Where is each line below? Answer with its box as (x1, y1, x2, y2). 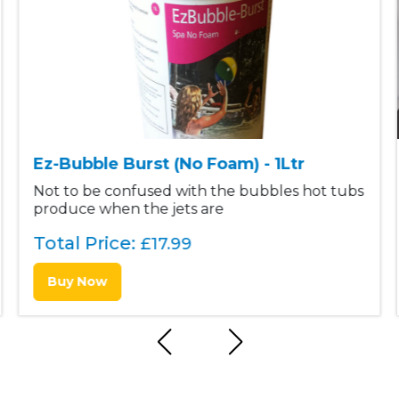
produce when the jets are (33, 200, 224, 218)
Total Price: (33, 232, 141, 255)
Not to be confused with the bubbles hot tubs (33, 183, 364, 200)
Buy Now (47, 273, 108, 290)
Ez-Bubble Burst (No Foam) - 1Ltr (33, 154, 305, 175)
